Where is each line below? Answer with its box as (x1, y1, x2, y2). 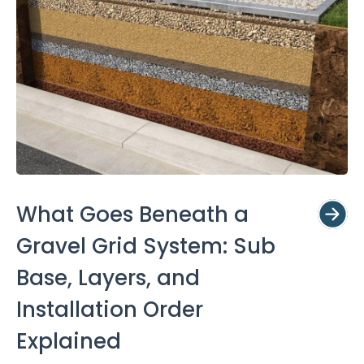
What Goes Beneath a (16, 199, 249, 229)
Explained (16, 326, 121, 356)
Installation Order (16, 294, 203, 324)
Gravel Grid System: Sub (16, 231, 275, 261)
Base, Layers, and (16, 262, 200, 292)
